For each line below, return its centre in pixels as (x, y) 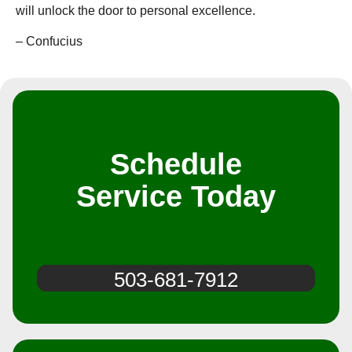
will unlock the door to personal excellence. (136, 11)
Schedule (176, 165)
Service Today (176, 197)
